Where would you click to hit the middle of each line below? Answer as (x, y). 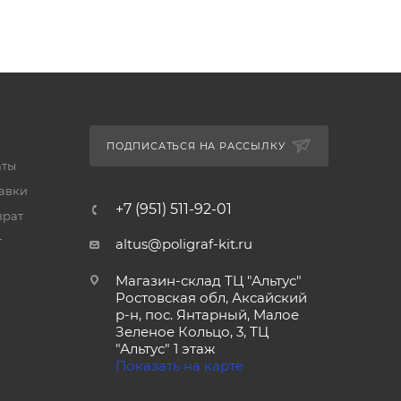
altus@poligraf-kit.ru (183, 243)
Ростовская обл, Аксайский (211, 297)
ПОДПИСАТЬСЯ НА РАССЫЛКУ (196, 145)
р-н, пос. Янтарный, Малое (207, 314)
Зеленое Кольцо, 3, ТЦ (192, 331)
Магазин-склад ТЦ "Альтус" (208, 280)
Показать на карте (179, 365)
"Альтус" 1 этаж (165, 348)
